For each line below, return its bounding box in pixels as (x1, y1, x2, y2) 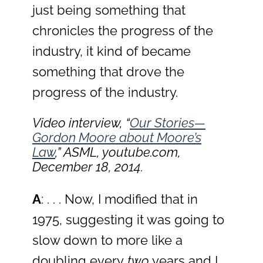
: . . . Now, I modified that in (41, 191, 198, 207)
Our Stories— (130, 115, 205, 131)
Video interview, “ (32, 115, 130, 131)
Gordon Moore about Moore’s (32, 130, 201, 146)
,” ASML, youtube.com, (55, 144, 181, 160)
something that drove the (32, 64, 184, 80)
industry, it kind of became (32, 43, 191, 59)
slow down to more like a (32, 232, 183, 248)
